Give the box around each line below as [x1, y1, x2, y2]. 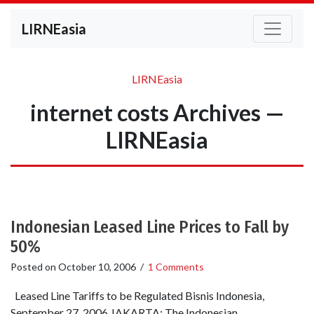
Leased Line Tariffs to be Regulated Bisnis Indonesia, [11, 289, 264, 303]
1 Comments [148, 261, 204, 273]
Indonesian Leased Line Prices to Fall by [11, 217, 289, 237]
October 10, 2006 [58, 261, 136, 273]
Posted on [11, 261, 58, 273]
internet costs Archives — [29, 99, 285, 126]
